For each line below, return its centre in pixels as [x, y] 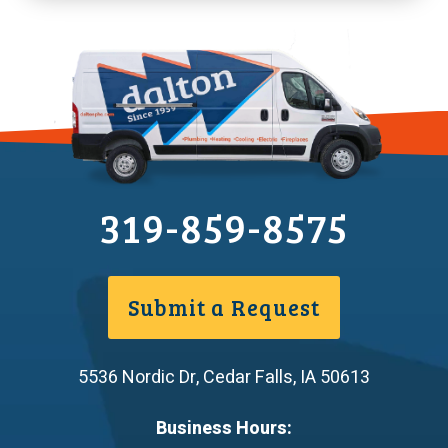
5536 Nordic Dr [137, 377]
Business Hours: [224, 428]
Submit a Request [224, 306]
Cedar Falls [248, 377]
